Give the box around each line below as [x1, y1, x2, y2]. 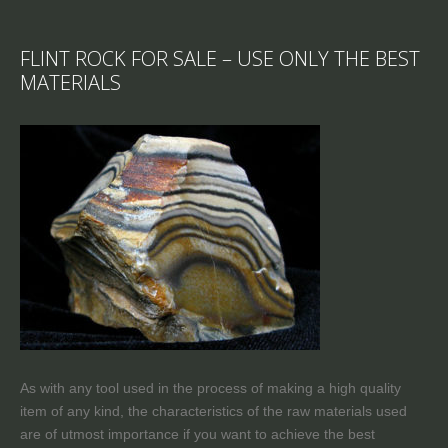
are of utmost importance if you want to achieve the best [20, 425, 375, 442]
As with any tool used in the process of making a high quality [20, 379, 401, 396]
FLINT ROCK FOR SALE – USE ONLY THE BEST [20, 44, 420, 72]
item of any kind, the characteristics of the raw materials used [20, 402, 407, 419]
